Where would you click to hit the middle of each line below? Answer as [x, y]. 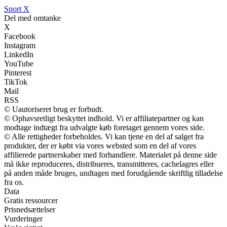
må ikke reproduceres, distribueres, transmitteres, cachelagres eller [109, 164]
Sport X [17, 9]
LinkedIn [19, 54]
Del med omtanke [32, 18]
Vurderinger [23, 218]
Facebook [20, 36]
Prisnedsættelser [30, 209]
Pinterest [18, 72]
